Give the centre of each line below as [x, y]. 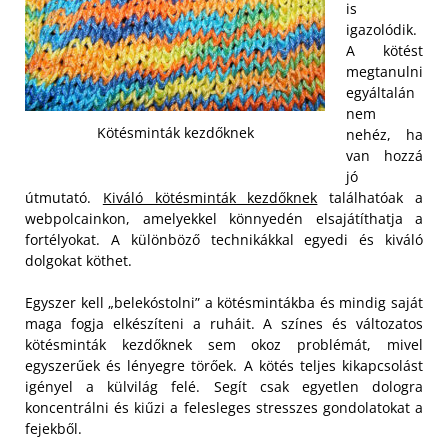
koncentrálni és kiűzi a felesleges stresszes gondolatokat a [224, 407]
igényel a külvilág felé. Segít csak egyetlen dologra [224, 386]
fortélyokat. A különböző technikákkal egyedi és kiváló [224, 239]
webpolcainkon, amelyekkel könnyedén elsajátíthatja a [224, 218]
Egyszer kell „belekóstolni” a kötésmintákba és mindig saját [224, 302]
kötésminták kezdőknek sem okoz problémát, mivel [224, 344]
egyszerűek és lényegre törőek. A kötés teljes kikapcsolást [224, 365]
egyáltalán [380, 92]
